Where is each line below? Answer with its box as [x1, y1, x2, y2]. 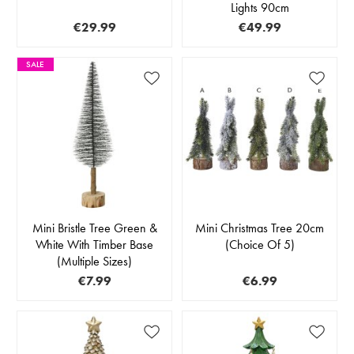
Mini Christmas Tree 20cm [195, 219, 324, 236]
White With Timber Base [36, 235, 153, 253]
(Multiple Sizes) [57, 252, 132, 269]
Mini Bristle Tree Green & [32, 219, 157, 236]
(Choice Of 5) [224, 235, 295, 253]
